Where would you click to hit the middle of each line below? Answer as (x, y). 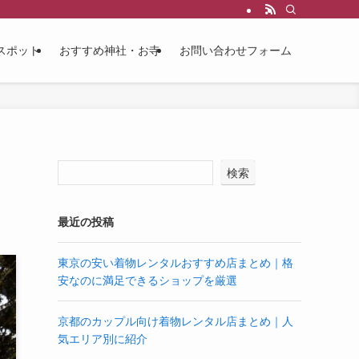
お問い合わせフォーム (236, 50)
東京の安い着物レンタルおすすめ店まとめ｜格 (175, 263)
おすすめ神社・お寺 (110, 50)
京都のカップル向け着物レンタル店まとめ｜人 (175, 321)
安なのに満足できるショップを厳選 (147, 280)
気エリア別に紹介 (103, 339)
